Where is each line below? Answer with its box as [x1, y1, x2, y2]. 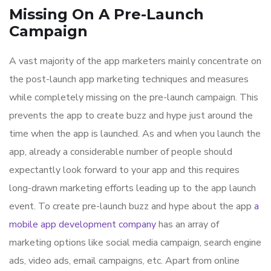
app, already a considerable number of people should [9, 145, 232, 159]
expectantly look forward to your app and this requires [9, 163, 240, 177]
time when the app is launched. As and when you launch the [9, 127, 261, 141]
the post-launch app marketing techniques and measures [9, 73, 249, 87]
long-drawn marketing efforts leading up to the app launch [9, 181, 256, 195]
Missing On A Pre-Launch [9, 5, 204, 24]
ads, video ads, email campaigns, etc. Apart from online [9, 254, 240, 268]
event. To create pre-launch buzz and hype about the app [9, 200, 254, 214]
